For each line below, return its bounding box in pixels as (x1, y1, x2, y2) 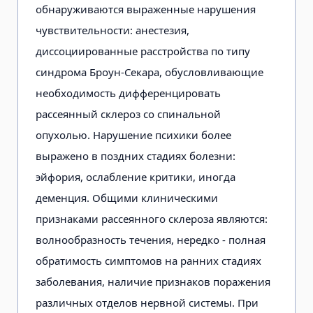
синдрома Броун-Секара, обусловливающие (36, 64, 263, 79)
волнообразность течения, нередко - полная (36, 232, 265, 247)
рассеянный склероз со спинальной (36, 106, 221, 121)
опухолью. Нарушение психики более (36, 127, 231, 142)
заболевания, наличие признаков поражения (36, 274, 270, 289)
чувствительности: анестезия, (36, 22, 189, 37)
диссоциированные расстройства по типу (36, 43, 250, 58)
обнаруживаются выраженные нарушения (36, 1, 256, 16)
